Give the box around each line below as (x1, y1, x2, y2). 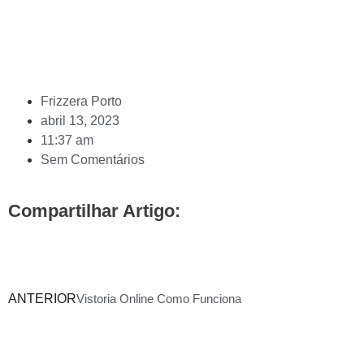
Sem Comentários (41, 153, 145, 167)
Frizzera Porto (41, 94, 122, 109)
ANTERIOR (8, 292, 76, 306)
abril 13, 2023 (41, 114, 119, 128)
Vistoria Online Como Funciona (76, 292, 241, 306)
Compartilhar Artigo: (8, 201, 180, 222)
